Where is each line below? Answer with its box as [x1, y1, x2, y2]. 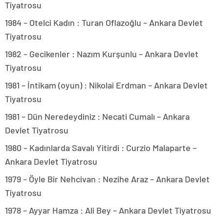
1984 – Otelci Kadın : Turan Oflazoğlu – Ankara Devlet [5, 17, 203, 28]
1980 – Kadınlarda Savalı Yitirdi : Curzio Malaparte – [5, 142, 197, 153]
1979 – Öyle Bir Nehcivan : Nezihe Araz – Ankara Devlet [5, 174, 210, 184]
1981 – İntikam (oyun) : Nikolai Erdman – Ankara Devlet [5, 80, 208, 90]
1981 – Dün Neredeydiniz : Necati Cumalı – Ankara [5, 111, 190, 122]
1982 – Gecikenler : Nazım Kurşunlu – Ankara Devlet [5, 48, 198, 59]
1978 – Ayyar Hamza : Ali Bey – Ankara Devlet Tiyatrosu [5, 205, 211, 216]
